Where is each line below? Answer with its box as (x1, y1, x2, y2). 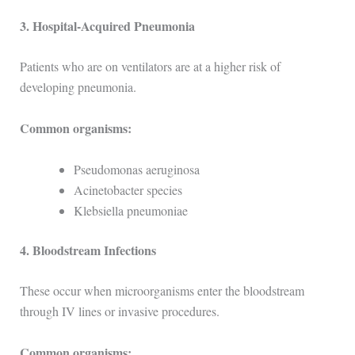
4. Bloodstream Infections (19, 240, 156, 259)
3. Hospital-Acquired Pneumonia (19, 16, 195, 35)
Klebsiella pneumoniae (73, 201, 188, 219)
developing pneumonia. (19, 78, 136, 96)
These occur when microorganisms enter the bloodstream (19, 282, 304, 300)
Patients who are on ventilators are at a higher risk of (19, 58, 281, 75)
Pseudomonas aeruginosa (73, 160, 200, 177)
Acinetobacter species (73, 181, 182, 198)
